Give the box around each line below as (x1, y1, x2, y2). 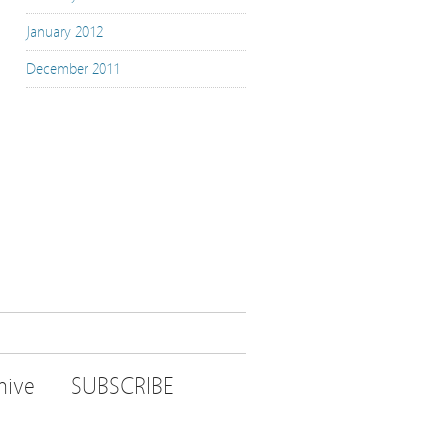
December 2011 (26, 60, 120, 78)
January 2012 (26, 23, 103, 41)
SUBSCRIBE (71, 373, 174, 400)
